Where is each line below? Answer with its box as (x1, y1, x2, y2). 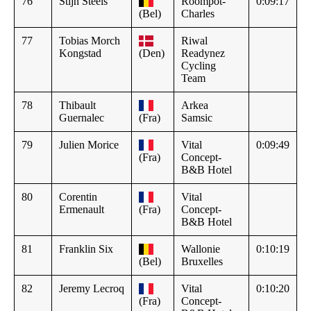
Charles (181, 7, 215, 19)
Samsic (181, 111, 212, 124)
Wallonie (181, 242, 220, 255)
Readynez (181, 47, 225, 59)
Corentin (59, 190, 97, 203)
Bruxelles (181, 255, 223, 267)
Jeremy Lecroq (59, 282, 124, 294)
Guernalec (59, 111, 104, 124)
